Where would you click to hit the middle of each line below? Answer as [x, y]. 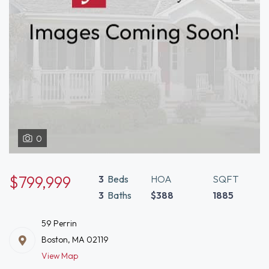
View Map [60, 256]
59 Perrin [59, 223]
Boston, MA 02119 [75, 240]
